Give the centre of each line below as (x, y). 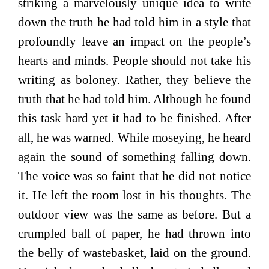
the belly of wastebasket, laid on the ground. (134, 252)
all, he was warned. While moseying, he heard (134, 137)
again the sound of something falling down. (134, 156)
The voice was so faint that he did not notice (134, 176)
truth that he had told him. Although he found (134, 99)
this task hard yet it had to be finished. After (134, 118)
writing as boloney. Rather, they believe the (134, 80)
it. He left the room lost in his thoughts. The (134, 195)
